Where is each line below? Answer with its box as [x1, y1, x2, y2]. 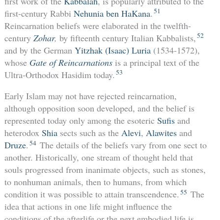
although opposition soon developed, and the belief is [4, 102, 194, 114]
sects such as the [57, 127, 121, 139]
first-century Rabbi [4, 7, 74, 20]
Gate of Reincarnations [29, 56, 112, 69]
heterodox [4, 127, 42, 139]
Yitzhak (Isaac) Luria [74, 44, 151, 56]
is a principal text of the [112, 56, 199, 69]
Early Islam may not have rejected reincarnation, [4, 90, 177, 102]
